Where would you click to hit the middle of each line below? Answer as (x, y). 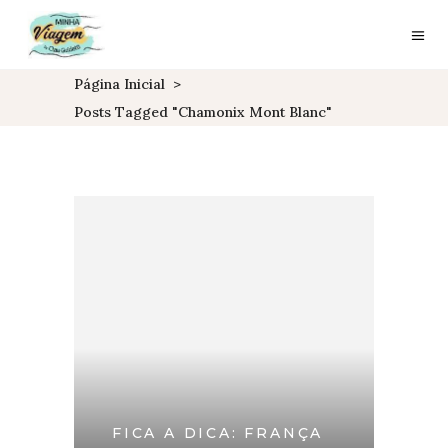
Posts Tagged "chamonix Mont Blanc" (203, 112)
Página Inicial (119, 84)
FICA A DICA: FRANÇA (218, 433)
